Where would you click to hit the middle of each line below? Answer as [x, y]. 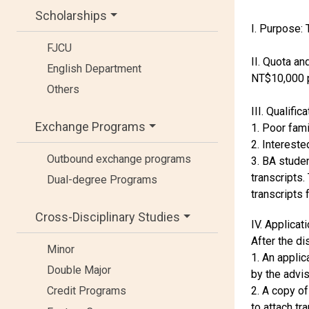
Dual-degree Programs [102, 180]
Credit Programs [87, 291]
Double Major [79, 270]
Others [63, 90]
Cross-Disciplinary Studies [108, 217]
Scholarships [71, 15]
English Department [94, 68]
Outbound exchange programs [119, 159]
